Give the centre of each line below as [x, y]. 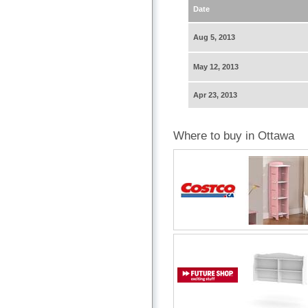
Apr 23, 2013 [215, 95]
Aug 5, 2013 [214, 37]
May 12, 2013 [216, 67]
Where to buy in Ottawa [234, 136]
